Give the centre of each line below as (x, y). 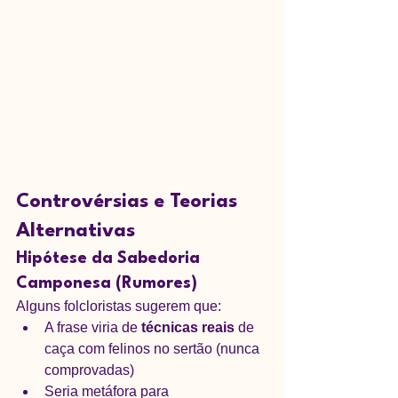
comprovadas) (89, 370)
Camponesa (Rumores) (107, 283)
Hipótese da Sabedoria (110, 258)
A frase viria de (93, 327)
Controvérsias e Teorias (129, 201)
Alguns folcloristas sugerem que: (119, 306)
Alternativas (76, 231)
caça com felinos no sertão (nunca (154, 348)
